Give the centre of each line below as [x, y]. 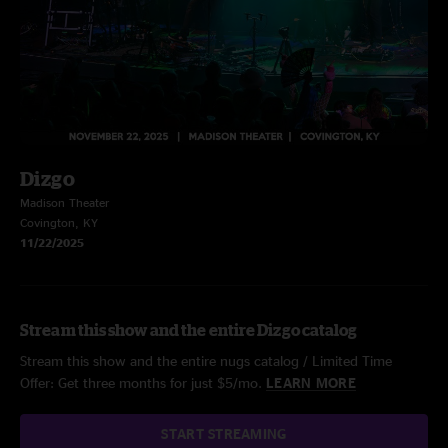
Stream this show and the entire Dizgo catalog [189, 330]
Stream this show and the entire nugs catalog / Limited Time [206, 360]
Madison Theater [65, 202]
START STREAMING [224, 433]
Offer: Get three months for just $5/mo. [143, 382]
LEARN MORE [311, 382]
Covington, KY [59, 222]
